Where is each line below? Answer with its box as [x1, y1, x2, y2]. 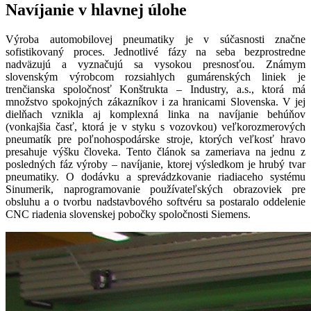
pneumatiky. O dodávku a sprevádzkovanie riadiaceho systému [6, 170, 305, 183]
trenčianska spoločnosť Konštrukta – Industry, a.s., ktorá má [6, 83, 305, 95]
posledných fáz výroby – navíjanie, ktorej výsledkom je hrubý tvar [6, 158, 305, 170]
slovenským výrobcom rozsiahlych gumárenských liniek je [6, 70, 305, 83]
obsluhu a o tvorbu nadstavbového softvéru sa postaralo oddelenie [6, 195, 305, 208]
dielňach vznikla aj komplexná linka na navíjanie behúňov [6, 108, 305, 120]
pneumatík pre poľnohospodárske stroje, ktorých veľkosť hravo [6, 133, 305, 145]
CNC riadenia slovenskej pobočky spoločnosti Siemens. [6, 208, 251, 220]
